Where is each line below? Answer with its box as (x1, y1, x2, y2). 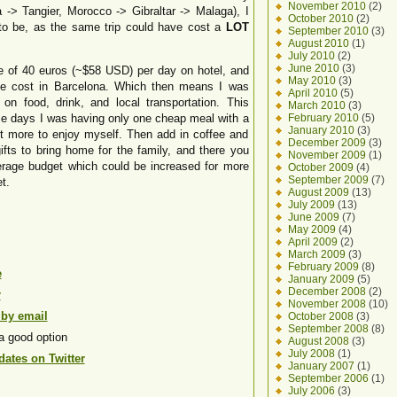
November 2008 (287, 298, 366, 309)
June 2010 (287, 62, 339, 74)
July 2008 (287, 347, 335, 359)
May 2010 (287, 74, 336, 86)
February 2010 (287, 112, 359, 123)
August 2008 (287, 335, 349, 346)
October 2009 (287, 161, 354, 173)
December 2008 (287, 285, 366, 297)
